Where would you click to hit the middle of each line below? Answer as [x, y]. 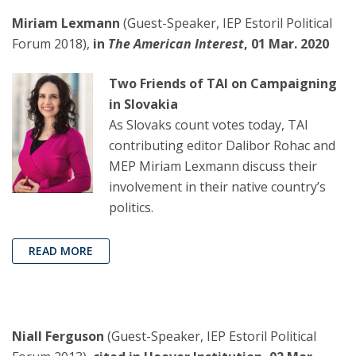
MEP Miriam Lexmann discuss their [213, 166]
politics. [131, 208]
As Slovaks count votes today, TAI [209, 125]
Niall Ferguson [60, 337]
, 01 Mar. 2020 [286, 44]
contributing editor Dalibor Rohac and [222, 146]
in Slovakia [143, 104]
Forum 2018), [51, 44]
